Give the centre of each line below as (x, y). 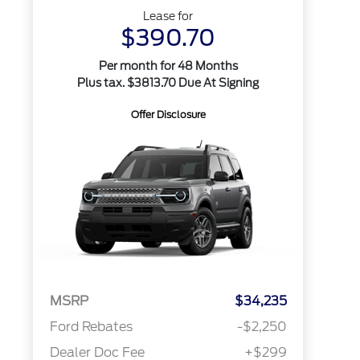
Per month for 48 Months (168, 66)
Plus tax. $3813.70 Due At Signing (168, 83)
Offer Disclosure (168, 115)
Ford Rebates (91, 327)
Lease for (168, 16)
